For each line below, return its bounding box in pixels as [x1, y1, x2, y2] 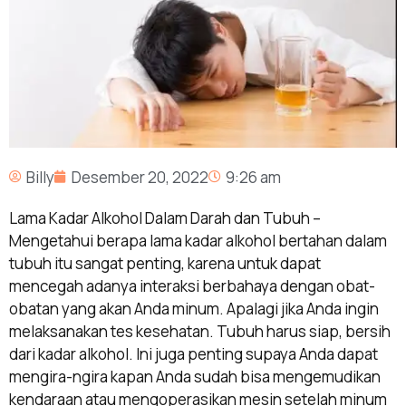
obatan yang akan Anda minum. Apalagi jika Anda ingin [9, 297, 379, 319]
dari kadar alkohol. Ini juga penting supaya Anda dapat [9, 343, 378, 364]
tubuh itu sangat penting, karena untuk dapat [9, 252, 321, 274]
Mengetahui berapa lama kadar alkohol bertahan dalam [9, 229, 387, 251]
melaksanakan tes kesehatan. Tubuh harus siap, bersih [9, 320, 391, 342]
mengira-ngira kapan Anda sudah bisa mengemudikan [9, 365, 381, 387]
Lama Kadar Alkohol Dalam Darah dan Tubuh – [9, 207, 321, 228]
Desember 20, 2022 [72, 166, 208, 188]
